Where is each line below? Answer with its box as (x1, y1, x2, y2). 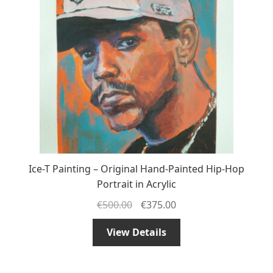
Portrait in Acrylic (97, 177, 176, 191)
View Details (107, 225, 166, 239)
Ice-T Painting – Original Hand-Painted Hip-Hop (29, 162, 244, 176)
